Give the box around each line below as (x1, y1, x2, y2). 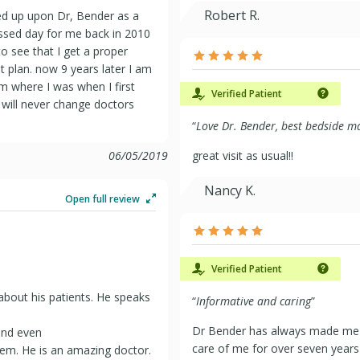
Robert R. (204, 6, 260, 24)
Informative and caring (196, 293, 311, 309)
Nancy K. (204, 182, 256, 199)
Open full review (65, 192, 142, 206)
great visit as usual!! (192, 148, 293, 163)
